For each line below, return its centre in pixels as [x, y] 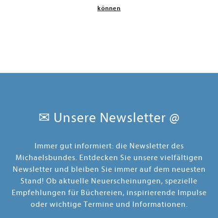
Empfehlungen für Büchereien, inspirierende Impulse [109, 192]
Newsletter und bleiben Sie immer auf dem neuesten [109, 169]
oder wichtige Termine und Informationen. [109, 204]
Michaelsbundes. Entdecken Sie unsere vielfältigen [109, 157]
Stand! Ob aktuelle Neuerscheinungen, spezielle [109, 181]
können [109, 8]
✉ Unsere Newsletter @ [109, 117]
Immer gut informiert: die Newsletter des [109, 146]
